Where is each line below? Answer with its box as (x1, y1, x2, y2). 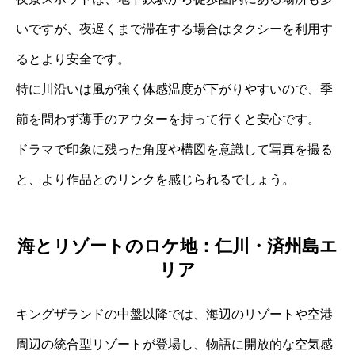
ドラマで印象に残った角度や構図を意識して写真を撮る (16, 142, 333, 156)
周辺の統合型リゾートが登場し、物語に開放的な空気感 (16, 338, 333, 352)
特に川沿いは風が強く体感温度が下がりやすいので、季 (16, 82, 333, 96)
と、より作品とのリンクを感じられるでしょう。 (16, 172, 295, 186)
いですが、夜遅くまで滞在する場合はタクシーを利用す (16, 21, 333, 36)
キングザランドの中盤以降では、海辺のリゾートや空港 (16, 307, 333, 322)
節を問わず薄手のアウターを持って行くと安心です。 (16, 112, 320, 126)
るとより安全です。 (16, 52, 130, 66)
